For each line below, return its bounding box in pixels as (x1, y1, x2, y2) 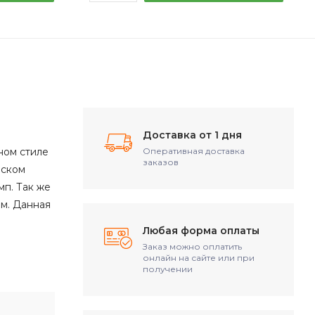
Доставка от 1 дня (143, 129, 242, 141)
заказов (143, 157, 179, 167)
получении (143, 264, 193, 274)
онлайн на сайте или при (143, 252, 255, 263)
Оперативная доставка (143, 146, 245, 156)
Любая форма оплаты (143, 224, 259, 237)
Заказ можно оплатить (143, 241, 242, 252)
